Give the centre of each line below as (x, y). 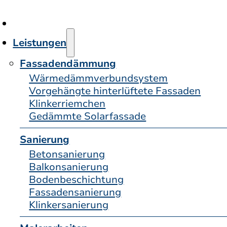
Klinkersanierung (69, 205)
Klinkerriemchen (67, 103)
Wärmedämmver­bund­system (99, 78)
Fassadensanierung (75, 192)
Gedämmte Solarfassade (88, 116)
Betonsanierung (67, 154)
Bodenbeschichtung (77, 179)
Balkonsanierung (69, 167)
